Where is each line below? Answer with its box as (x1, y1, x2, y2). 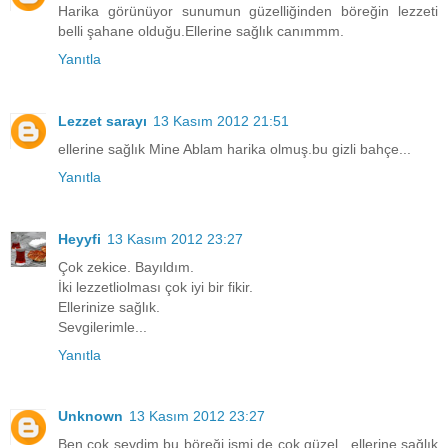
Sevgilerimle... (58, 318, 147, 335)
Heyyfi (58, 230, 101, 247)
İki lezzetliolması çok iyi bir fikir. (58, 278, 253, 295)
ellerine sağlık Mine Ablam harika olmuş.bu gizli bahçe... (58, 140, 411, 157)
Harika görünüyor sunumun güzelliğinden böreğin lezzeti (58, 2, 438, 19)
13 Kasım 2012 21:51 (153, 112, 289, 129)
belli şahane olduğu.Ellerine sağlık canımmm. (58, 22, 344, 39)
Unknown (58, 408, 123, 425)
